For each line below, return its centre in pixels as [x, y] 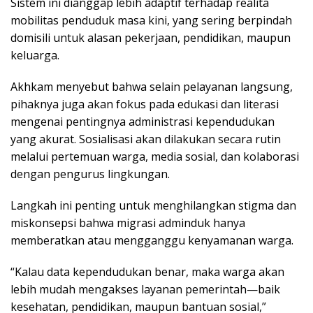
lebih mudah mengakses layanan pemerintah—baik [145, 289]
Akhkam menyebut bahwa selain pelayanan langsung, [152, 87]
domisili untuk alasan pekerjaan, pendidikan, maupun [151, 38]
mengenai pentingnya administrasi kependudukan [143, 122]
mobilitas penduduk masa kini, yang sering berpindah [151, 20]
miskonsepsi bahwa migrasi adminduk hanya [128, 223]
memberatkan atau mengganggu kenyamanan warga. [152, 240]
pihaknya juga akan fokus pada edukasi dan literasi [145, 104]
